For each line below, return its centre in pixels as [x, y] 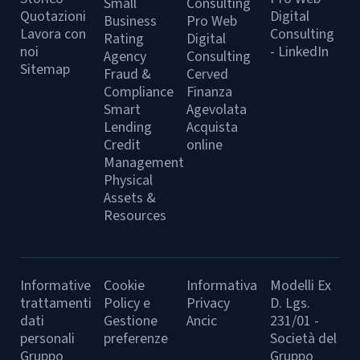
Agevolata [217, 110]
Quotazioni [53, 16]
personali [47, 339]
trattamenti [56, 303]
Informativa [222, 286]
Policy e [127, 303]
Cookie [124, 286]
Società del [303, 339]
